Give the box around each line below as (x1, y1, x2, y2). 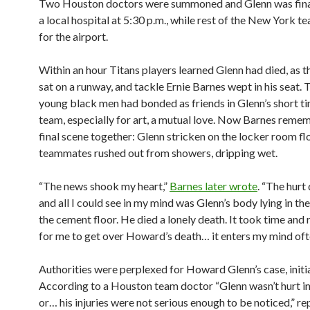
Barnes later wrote (170, 179, 257, 192)
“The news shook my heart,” (39, 179, 170, 192)
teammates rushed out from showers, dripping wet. (39, 146, 277, 159)
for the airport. (39, 30, 108, 43)
